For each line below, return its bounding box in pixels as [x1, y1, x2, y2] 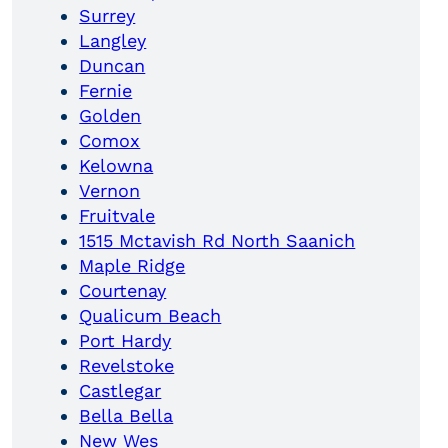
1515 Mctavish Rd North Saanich [79, 230, 356, 252]
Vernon [79, 180, 141, 202]
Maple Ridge [79, 255, 186, 277]
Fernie [79, 80, 133, 102]
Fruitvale [79, 205, 156, 227]
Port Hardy [79, 330, 172, 352]
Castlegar [79, 380, 162, 402]
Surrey [79, 5, 136, 27]
